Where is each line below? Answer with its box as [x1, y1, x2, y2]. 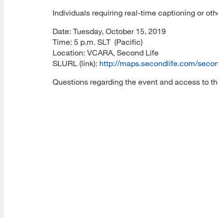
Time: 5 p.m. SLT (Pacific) [53, 37, 143, 46]
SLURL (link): [53, 58, 99, 68]
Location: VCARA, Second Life [53, 48, 159, 57]
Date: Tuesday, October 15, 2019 [53, 26, 166, 36]
